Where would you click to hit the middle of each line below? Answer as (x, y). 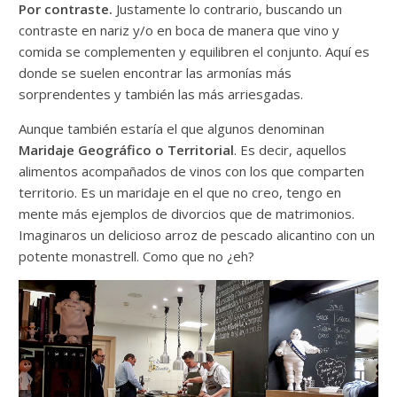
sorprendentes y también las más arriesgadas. (161, 94)
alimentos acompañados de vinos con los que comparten (192, 171)
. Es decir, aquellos (291, 150)
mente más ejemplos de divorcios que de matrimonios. (187, 214)
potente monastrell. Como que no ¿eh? (137, 257)
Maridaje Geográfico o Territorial (127, 150)
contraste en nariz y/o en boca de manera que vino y (179, 31)
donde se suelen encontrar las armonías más (156, 73)
